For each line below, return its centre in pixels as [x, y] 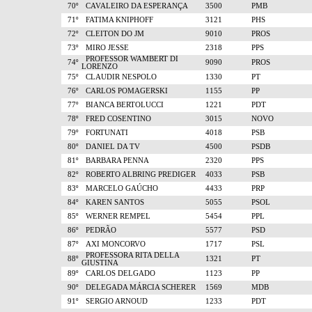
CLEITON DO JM [113, 34]
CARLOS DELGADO [118, 273]
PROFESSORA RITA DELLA [130, 255]
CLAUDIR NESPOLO [119, 77]
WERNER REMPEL [116, 216]
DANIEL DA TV [111, 147]
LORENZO [100, 67]
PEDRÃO [99, 230]
